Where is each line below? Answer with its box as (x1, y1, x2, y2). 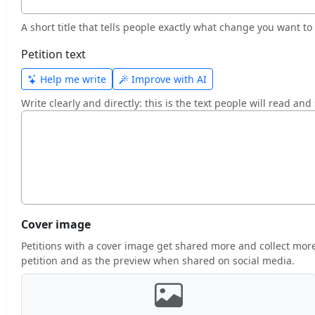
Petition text (21, 46, 86, 63)
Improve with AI (129, 72, 207, 86)
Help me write (37, 72, 106, 86)
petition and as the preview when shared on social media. (21, 254, 295, 268)
